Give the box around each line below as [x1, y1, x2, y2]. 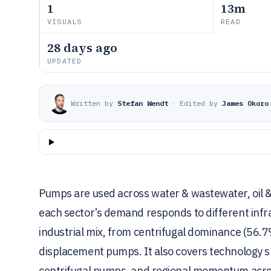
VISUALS [47, 17, 82, 26]
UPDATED [47, 56, 82, 65]
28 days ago [47, 39, 117, 56]
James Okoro [222, 99, 269, 108]
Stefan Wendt [117, 99, 168, 108]
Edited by [180, 99, 218, 108]
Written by [71, 99, 113, 108]
